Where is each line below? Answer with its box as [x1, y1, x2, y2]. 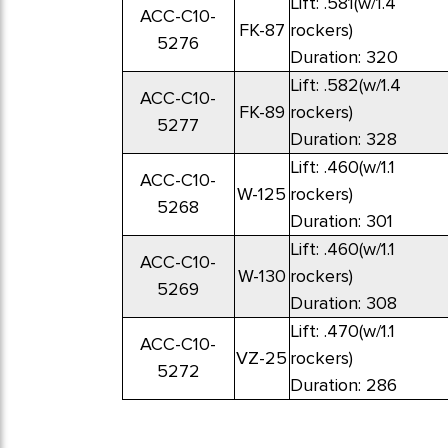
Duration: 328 [289, 128, 397, 151]
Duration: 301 [289, 210, 393, 233]
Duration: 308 [289, 292, 397, 315]
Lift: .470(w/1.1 [289, 320, 395, 343]
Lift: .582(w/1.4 [289, 74, 401, 97]
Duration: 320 [289, 46, 398, 69]
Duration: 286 [289, 374, 397, 397]
